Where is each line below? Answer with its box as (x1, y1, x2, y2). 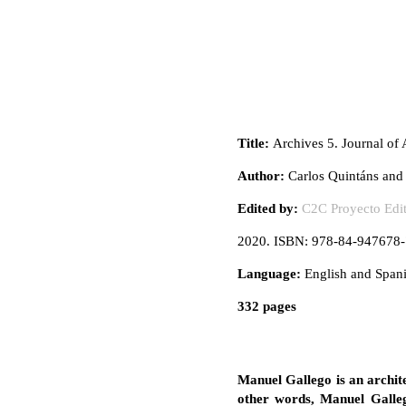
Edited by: (237, 201, 298, 217)
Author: (237, 169, 285, 184)
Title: (237, 136, 269, 151)
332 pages (237, 299, 296, 314)
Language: (237, 266, 301, 282)
